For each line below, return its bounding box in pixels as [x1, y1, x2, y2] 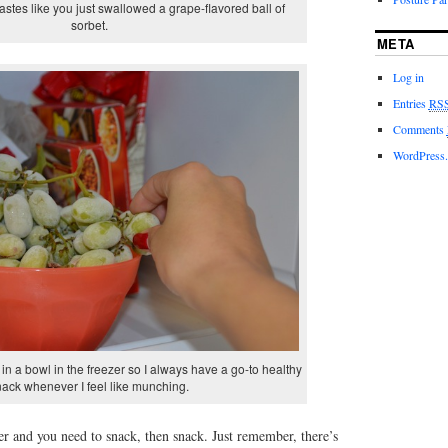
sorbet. [70, 16, 108, 34]
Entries [392, 94, 429, 111]
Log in [392, 68, 424, 85]
